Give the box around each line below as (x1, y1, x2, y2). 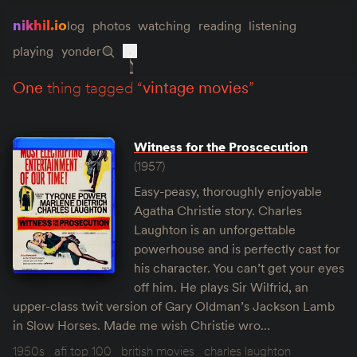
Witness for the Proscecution (134, 139, 308, 155)
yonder (61, 43, 101, 59)
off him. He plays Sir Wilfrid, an (134, 279, 308, 295)
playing (13, 43, 53, 59)
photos (92, 18, 131, 33)
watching (138, 18, 191, 33)
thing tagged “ (43, 77, 143, 98)
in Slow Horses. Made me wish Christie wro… (13, 317, 270, 333)
